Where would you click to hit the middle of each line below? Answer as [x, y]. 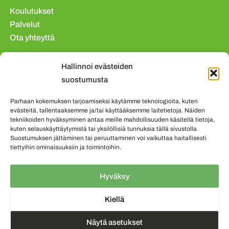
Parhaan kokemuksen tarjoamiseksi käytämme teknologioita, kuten [104, 101]
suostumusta [85, 80]
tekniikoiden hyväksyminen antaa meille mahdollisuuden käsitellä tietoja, [112, 120]
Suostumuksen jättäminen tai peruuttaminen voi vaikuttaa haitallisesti [108, 138]
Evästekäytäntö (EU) [48, 72]
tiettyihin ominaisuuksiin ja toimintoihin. [66, 147]
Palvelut [25, 25]
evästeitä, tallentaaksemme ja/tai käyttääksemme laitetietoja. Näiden [108, 110]
